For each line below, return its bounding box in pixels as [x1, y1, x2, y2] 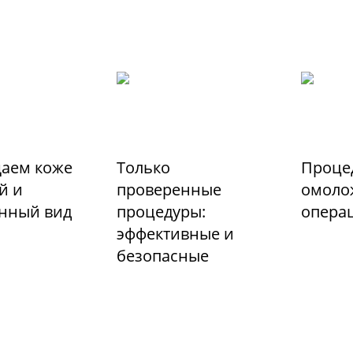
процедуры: [117, 201, 206, 223]
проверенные [117, 179, 222, 201]
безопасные [117, 245, 210, 267]
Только [117, 157, 171, 179]
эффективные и [117, 223, 235, 245]
